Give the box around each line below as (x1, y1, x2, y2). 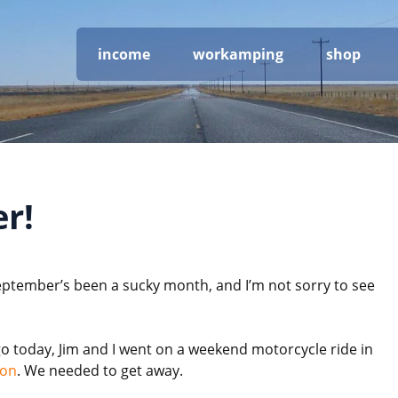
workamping (193, 44, 283, 64)
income (98, 44, 150, 64)
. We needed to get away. (17, 360, 183, 380)
